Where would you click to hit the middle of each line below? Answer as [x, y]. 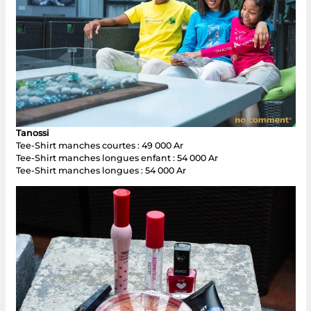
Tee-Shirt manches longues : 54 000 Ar [101, 170]
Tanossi [32, 133]
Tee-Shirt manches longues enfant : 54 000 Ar [117, 158]
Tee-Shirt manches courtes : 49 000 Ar [99, 145]
